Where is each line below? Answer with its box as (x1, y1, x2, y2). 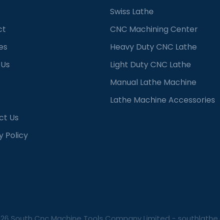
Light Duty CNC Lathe (110, 58, 191, 70)
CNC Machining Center (110, 23, 198, 35)
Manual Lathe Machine (110, 76, 196, 88)
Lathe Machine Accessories (110, 94, 215, 106)
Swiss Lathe (110, 5, 154, 17)
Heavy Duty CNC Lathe (110, 41, 197, 53)
